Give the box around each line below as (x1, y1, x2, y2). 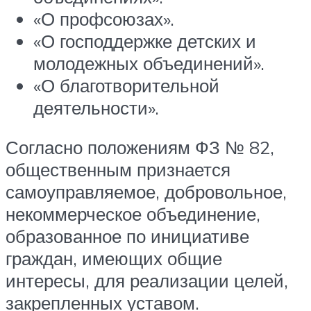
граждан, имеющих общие (6, 247, 222, 270)
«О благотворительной (33, 74, 219, 96)
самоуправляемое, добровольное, (6, 180, 287, 203)
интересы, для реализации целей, (6, 269, 288, 292)
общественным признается (6, 158, 230, 181)
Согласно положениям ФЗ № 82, (6, 136, 274, 159)
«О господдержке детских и (33, 29, 256, 52)
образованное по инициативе (6, 225, 249, 248)
